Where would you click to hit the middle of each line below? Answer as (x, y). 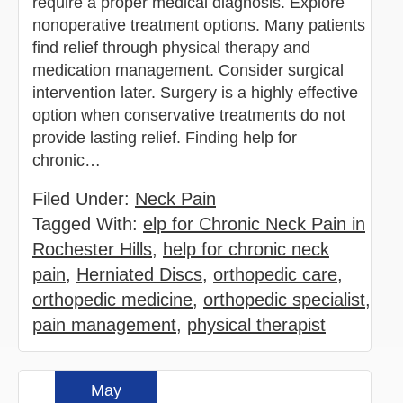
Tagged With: (88, 224)
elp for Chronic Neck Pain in (254, 224)
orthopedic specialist (284, 299)
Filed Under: (84, 198)
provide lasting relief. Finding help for (165, 137)
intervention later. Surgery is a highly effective (195, 92)
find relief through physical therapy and (171, 47)
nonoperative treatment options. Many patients (199, 25)
